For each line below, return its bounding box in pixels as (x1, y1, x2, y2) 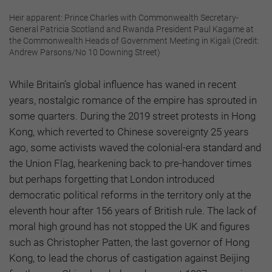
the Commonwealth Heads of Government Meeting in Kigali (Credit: (9, 36, 259, 46)
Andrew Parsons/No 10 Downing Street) (9, 47, 160, 58)
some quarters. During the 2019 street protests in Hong (9, 110, 256, 123)
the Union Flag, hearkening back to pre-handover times (9, 157, 252, 170)
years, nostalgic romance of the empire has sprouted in (9, 94, 257, 107)
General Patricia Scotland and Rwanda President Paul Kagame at (9, 24, 254, 35)
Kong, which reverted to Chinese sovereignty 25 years (9, 126, 249, 138)
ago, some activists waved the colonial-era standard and (9, 141, 261, 154)
